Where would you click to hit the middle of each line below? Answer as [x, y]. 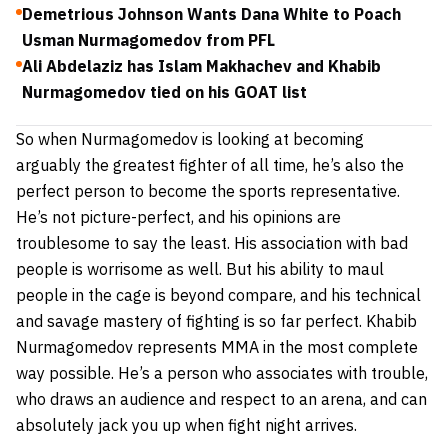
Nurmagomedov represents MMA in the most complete [217, 347]
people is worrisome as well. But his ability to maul [200, 269]
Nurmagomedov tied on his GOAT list [164, 92]
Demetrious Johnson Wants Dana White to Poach [211, 14]
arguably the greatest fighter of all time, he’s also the [210, 165]
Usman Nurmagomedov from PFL [148, 40]
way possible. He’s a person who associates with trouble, [222, 373]
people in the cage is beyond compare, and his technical [218, 295]
